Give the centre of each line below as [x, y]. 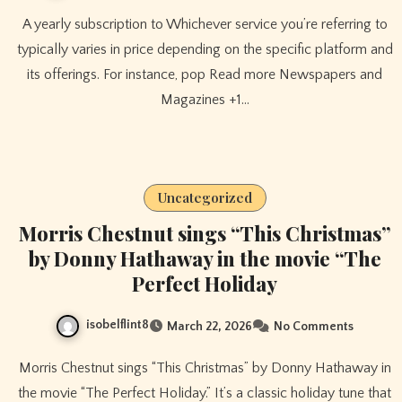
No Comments [314, 326]
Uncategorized [205, 198]
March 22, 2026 [210, 326]
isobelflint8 [118, 325]
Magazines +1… [205, 100]
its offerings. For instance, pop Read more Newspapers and [205, 75]
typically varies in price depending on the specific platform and [205, 50]
